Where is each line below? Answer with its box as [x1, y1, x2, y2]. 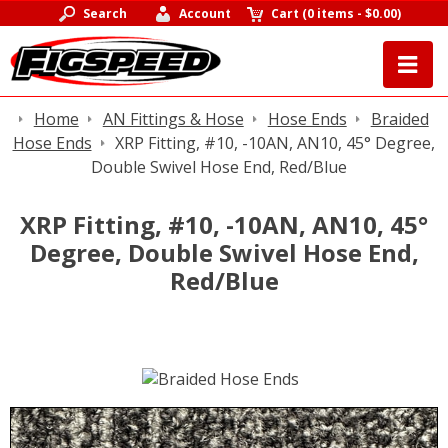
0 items [307, 5, 355, 22]
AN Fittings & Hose [102, 108, 244, 130]
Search [82, 5, 127, 22]
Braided [370, 108, 429, 130]
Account [179, 5, 232, 22]
